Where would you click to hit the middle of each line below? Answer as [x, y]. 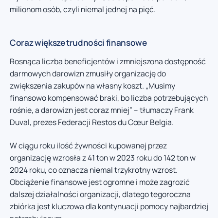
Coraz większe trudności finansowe [78, 43]
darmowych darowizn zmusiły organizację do [88, 74]
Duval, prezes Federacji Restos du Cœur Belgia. [92, 122]
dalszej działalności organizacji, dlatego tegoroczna [100, 194]
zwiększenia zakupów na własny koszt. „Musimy [92, 86]
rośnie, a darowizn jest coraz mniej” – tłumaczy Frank [102, 110]
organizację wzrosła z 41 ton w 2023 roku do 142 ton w [103, 157]
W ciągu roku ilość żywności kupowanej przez [88, 145]
